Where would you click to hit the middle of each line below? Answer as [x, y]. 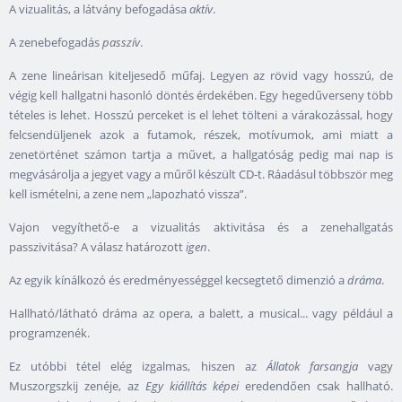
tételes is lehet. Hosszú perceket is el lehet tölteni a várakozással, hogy [201, 115]
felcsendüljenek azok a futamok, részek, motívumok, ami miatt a [201, 135]
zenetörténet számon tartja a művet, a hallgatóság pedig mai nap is [201, 155]
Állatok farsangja [312, 367]
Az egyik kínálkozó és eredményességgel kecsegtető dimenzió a [178, 280]
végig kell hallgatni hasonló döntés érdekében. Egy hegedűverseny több [201, 96]
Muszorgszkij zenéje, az [77, 386]
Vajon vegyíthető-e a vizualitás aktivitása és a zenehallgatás [201, 227]
